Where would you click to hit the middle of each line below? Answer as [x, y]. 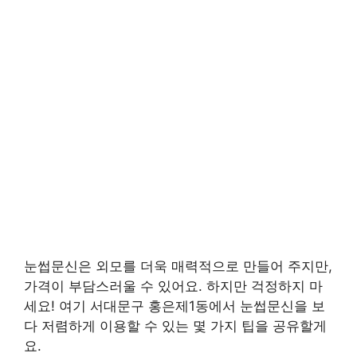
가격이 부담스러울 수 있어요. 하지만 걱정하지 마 [173, 286]
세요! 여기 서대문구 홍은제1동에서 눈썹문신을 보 [175, 306]
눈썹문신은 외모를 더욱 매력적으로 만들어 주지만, [178, 266]
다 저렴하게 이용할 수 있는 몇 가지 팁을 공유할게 [175, 326]
